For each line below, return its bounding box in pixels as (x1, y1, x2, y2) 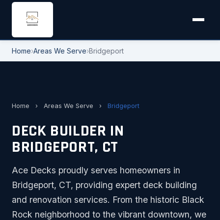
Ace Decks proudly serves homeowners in (12, 165, 180, 176)
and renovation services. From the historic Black (12, 194, 204, 205)
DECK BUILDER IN (12, 121, 124, 141)
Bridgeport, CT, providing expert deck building (12, 180, 197, 191)
